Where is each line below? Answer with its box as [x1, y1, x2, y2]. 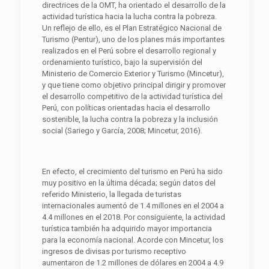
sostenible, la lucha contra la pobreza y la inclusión [41, 114, 218, 124]
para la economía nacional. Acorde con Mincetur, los [41, 235, 223, 244]
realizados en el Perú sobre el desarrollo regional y [41, 46, 216, 55]
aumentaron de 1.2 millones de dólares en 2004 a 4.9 [41, 258, 223, 267]
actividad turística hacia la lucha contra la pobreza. [41, 11, 217, 21]
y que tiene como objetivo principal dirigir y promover [41, 80, 226, 89]
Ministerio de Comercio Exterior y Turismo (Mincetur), [41, 68, 224, 78]
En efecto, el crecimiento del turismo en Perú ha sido [41, 166, 223, 176]
